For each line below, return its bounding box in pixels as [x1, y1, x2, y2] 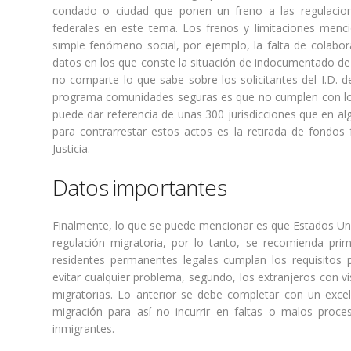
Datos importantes [52, 172, 226, 202]
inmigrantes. [52, 321, 114, 336]
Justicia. [52, 141, 90, 156]
